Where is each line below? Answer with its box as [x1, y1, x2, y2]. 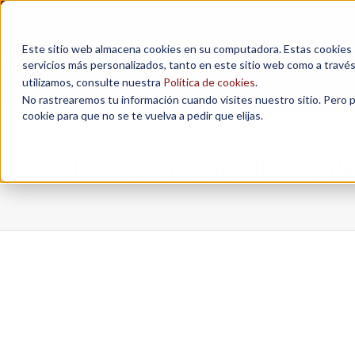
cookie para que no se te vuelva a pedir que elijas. [22, 109, 263, 122]
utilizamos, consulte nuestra [22, 75, 163, 89]
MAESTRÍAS [273, 73, 329, 86]
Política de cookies [163, 75, 255, 89]
